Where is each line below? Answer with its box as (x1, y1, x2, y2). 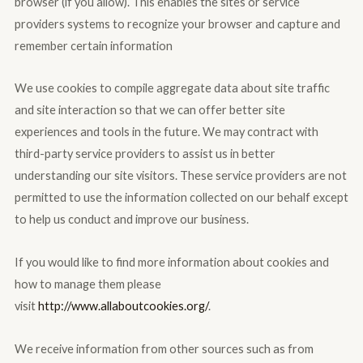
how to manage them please (14, 276, 161, 291)
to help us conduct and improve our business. (14, 212, 249, 227)
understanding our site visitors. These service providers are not (14, 169, 347, 183)
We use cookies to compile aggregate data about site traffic (14, 81, 330, 96)
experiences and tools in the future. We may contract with (14, 125, 318, 139)
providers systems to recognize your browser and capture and (14, 16, 340, 31)
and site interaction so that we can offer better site (14, 103, 285, 117)
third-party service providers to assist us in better (14, 147, 275, 161)
